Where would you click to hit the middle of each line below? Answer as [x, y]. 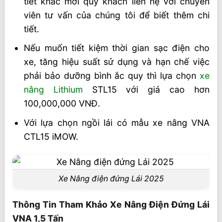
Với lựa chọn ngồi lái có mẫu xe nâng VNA [116, 122]
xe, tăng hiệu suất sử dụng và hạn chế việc [116, 62]
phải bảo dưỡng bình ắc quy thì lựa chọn [111, 76]
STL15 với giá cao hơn [146, 90]
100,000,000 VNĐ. [62, 104]
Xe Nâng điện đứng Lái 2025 [111, 179]
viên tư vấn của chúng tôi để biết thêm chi [116, 15]
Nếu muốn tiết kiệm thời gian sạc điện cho [116, 48]
